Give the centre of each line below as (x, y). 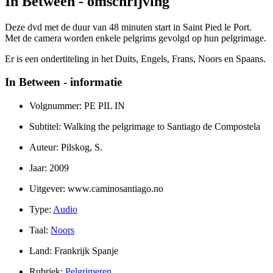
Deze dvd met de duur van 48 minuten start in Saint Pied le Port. (128, 27)
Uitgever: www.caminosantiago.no (96, 189)
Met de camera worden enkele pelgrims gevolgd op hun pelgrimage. (136, 38)
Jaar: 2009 (49, 168)
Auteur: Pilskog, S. (66, 147)
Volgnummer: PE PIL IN (77, 106)
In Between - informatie (63, 82)
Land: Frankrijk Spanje (74, 251)
